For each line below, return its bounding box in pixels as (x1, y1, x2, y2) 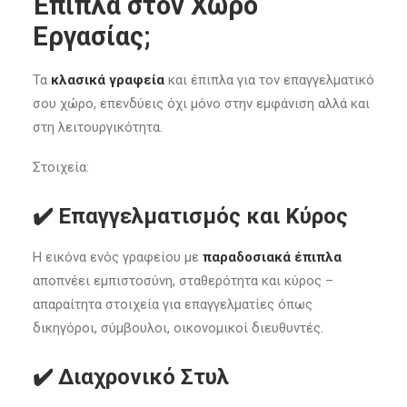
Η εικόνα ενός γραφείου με (33, 249, 203, 265)
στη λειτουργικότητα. (33, 119, 163, 135)
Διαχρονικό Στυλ (58, 364, 229, 390)
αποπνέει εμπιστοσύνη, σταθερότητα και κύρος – (33, 273, 333, 289)
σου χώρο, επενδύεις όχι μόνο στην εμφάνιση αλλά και (33, 95, 370, 112)
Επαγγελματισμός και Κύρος (58, 203, 348, 229)
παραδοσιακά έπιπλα (203, 249, 342, 265)
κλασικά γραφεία (51, 72, 164, 88)
